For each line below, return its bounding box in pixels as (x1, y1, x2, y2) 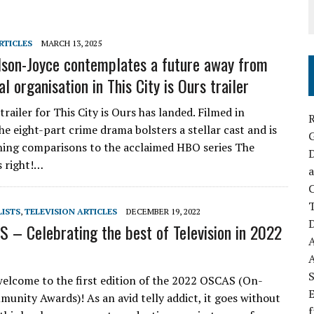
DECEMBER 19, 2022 (126, 206, 200, 217)
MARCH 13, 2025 (41, 38, 102, 48)
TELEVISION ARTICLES (25, 206, 117, 217)
